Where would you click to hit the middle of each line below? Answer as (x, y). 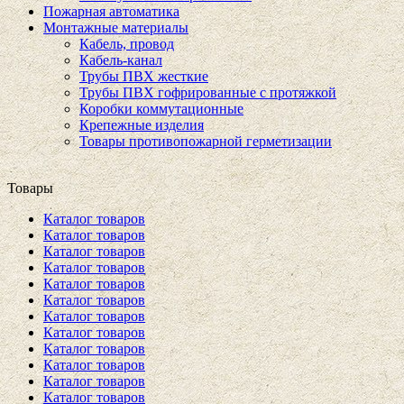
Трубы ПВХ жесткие (144, 76)
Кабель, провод (127, 44)
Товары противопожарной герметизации (206, 141)
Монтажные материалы (116, 28)
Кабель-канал (121, 60)
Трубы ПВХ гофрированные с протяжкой (208, 92)
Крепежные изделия (142, 125)
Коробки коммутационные (161, 109)
